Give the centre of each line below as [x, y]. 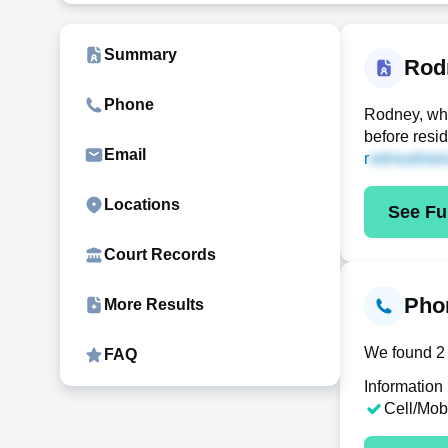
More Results [154, 304]
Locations [142, 204]
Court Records [160, 254]
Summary [140, 54]
